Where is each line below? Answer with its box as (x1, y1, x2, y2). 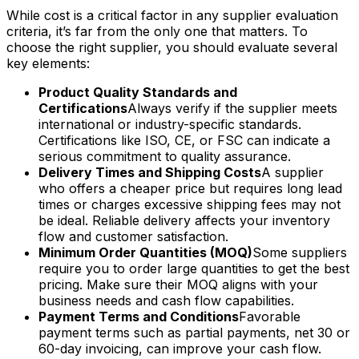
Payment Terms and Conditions (38, 308, 239, 325)
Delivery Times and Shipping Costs (38, 163, 261, 180)
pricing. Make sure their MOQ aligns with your (38, 276, 318, 292)
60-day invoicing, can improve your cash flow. (38, 340, 321, 357)
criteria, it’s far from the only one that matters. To (6, 22, 308, 39)
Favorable (239, 308, 301, 325)
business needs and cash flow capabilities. (38, 292, 294, 309)
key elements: (6, 54, 90, 71)
